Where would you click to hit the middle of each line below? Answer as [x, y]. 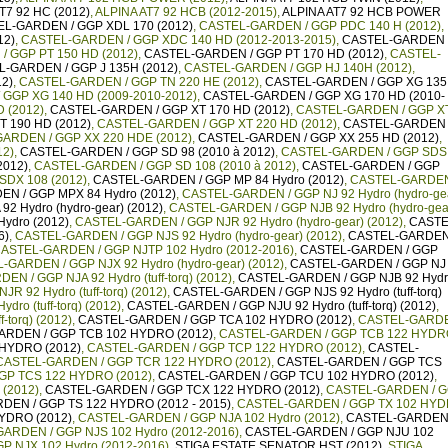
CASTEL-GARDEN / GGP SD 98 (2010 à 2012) [147, 152]
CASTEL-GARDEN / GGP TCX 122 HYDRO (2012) [182, 390]
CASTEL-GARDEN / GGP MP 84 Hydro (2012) [218, 180]
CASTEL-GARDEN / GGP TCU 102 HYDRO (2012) [296, 376]
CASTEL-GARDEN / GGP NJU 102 [339, 432]
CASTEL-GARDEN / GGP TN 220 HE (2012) [139, 82]
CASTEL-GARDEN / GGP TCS [359, 362]
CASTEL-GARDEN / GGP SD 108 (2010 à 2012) [165, 166]
